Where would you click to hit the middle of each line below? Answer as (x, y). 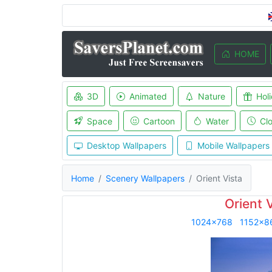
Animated (148, 96)
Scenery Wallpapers (145, 178)
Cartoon (159, 121)
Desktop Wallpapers (126, 145)
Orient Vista (219, 178)
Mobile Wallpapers (233, 145)
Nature (211, 96)
